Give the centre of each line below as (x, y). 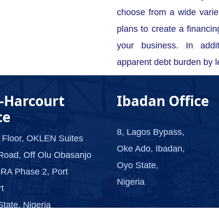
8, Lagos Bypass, (151, 132)
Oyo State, (138, 165)
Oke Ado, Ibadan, (151, 149)
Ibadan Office (163, 101)
